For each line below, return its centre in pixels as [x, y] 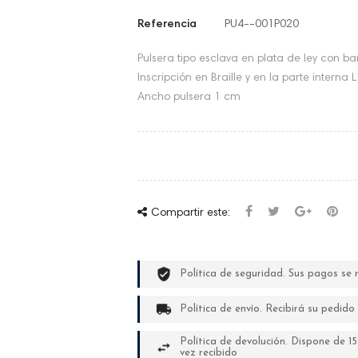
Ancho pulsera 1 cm [189, 98]
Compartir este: [191, 214]
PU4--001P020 [262, 25]
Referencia [167, 25]
